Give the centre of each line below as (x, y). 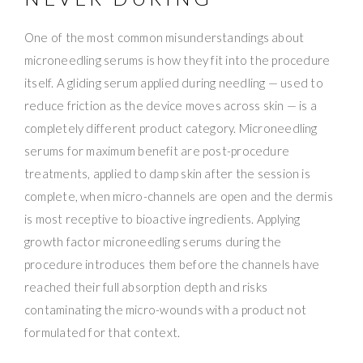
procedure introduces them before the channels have (172, 264)
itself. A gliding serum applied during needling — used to (174, 82)
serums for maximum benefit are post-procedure (157, 150)
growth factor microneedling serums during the (153, 241)
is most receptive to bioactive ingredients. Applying (162, 218)
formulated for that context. (102, 332)
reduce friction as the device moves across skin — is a (171, 105)
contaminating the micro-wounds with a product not (166, 309)
